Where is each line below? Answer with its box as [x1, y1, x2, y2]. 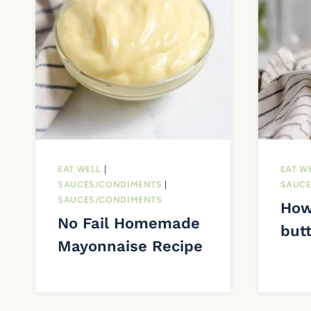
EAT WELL [58, 163, 102, 174]
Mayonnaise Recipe [58, 237, 203, 255]
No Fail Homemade [58, 215, 200, 233]
